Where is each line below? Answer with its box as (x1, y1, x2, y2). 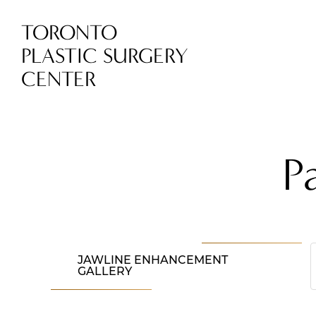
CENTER (21, 67, 96, 92)
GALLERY (78, 266, 133, 278)
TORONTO (21, 20, 117, 45)
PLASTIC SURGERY (21, 44, 188, 68)
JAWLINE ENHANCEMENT (78, 255, 229, 267)
